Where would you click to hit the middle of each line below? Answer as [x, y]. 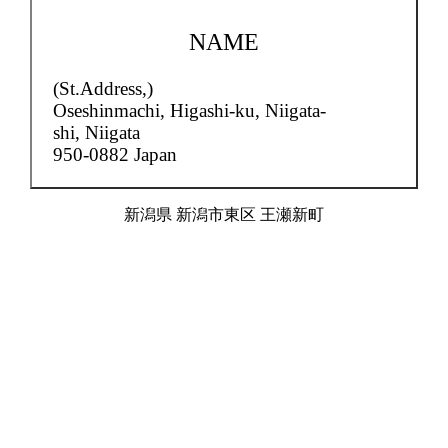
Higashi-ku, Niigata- [248, 111]
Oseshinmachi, [111, 111]
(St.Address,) [103, 89]
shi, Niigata [96, 133]
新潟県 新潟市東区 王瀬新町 [224, 215]
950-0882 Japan [115, 155]
